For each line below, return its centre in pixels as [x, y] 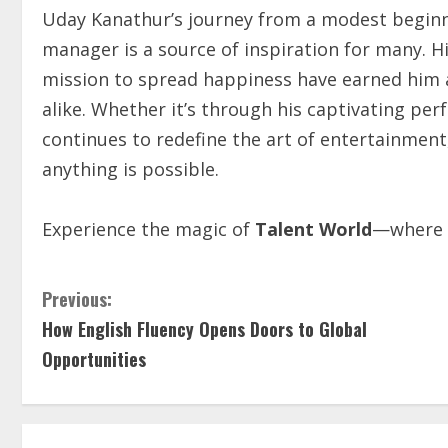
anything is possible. [130, 169]
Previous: [77, 299]
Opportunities [94, 359]
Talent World [313, 229]
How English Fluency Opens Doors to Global [204, 329]
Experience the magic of [148, 229]
